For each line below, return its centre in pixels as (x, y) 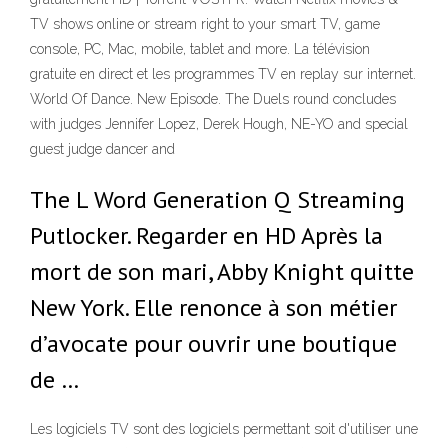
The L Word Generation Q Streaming (217, 199)
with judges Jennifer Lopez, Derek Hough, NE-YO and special (219, 124)
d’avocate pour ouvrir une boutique (213, 343)
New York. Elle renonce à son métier (213, 307)
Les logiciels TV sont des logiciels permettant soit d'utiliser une (224, 429)
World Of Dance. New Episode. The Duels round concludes (213, 99)
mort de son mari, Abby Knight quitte (222, 271)
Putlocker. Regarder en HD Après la (206, 235)
